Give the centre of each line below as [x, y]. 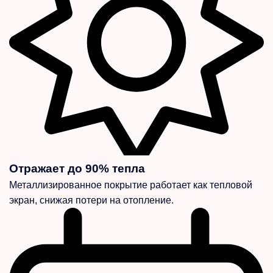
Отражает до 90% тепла [77, 169]
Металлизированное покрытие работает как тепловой [131, 185]
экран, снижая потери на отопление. [91, 200]
